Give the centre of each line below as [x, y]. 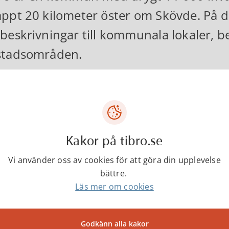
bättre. [114, 173]
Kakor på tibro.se [114, 142]
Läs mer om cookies [114, 187]
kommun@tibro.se [67, 203]
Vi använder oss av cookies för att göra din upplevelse [114, 160]
